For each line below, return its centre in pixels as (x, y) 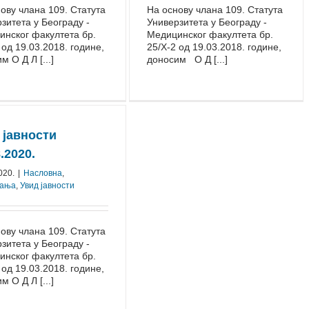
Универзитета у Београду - (207, 22)
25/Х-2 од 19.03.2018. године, (214, 47)
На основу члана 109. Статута (215, 10)
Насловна (43, 173)
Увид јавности (47, 186)
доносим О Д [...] (187, 59)
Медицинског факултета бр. (210, 34)
